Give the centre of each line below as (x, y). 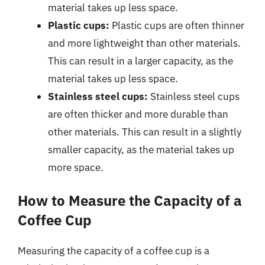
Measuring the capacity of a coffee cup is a (114, 251)
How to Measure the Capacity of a (130, 201)
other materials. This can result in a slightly (145, 132)
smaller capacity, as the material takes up (141, 149)
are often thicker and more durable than (138, 114)
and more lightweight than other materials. (144, 43)
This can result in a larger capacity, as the (140, 61)
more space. (76, 167)
